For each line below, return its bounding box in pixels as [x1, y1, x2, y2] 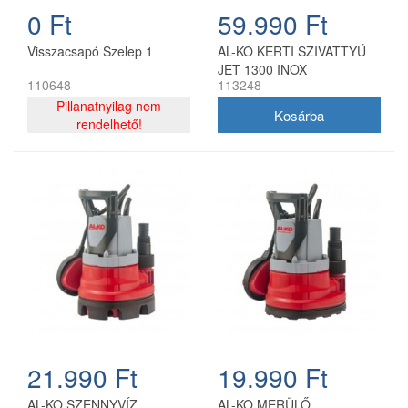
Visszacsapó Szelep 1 [27, 42, 153, 61]
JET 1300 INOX [218, 60, 307, 79]
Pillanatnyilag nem [56, 97, 161, 116]
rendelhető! [76, 115, 142, 134]
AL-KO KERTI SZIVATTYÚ [218, 42, 366, 61]
